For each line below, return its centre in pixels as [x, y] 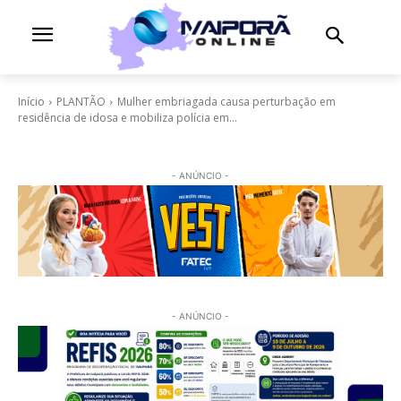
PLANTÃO [81, 101]
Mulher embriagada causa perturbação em [226, 101]
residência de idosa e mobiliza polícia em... [128, 117]
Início [31, 101]
